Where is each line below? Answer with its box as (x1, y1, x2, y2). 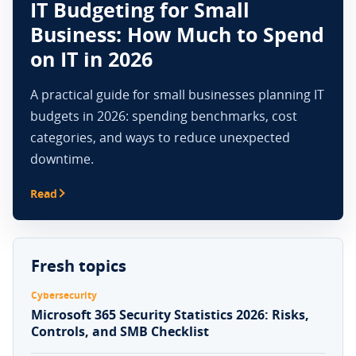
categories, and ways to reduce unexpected (30, 129, 290, 146)
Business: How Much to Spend (30, 21, 324, 48)
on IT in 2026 (30, 45, 153, 72)
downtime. (30, 150, 94, 168)
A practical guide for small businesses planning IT (30, 86, 324, 103)
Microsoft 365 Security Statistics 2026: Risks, (31, 306, 309, 323)
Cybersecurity (31, 288, 97, 302)
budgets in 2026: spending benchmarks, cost (30, 107, 297, 125)
